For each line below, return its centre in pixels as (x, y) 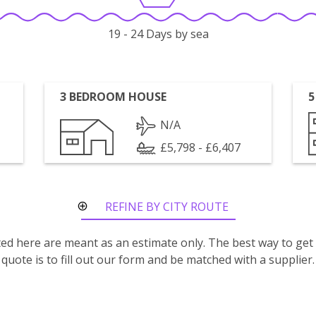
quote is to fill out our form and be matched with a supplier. (158, 260)
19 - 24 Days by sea (158, 34)
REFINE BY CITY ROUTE (167, 207)
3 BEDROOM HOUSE (114, 97)
